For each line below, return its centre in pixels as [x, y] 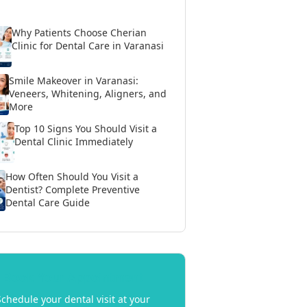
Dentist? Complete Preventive [73, 189]
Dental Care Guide [48, 202]
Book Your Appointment [73, 278]
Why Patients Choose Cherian [79, 33]
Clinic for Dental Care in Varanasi [88, 46]
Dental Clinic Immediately [74, 142]
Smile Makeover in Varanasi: [74, 81]
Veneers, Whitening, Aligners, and [88, 94]
